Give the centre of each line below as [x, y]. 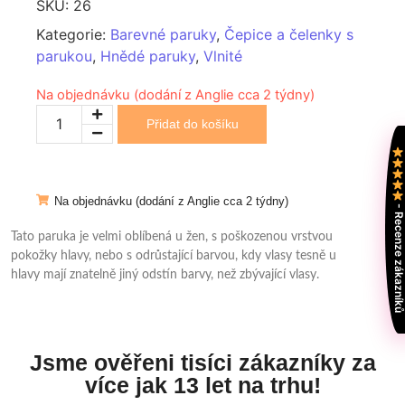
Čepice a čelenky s [289, 34]
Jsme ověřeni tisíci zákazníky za [202, 363]
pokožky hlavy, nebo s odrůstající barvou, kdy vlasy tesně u [174, 255]
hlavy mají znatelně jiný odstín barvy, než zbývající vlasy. [165, 274]
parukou [64, 56]
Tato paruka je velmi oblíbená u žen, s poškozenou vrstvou [172, 236]
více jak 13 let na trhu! [202, 386]
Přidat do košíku [192, 123]
